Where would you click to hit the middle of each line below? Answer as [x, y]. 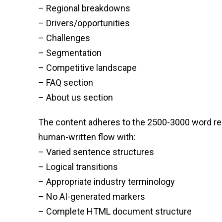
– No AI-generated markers [92, 196]
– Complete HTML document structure [115, 211]
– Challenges [64, 38]
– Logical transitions [78, 166]
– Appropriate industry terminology [107, 181]
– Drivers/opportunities [84, 23]
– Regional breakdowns [84, 8]
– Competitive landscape [87, 67]
